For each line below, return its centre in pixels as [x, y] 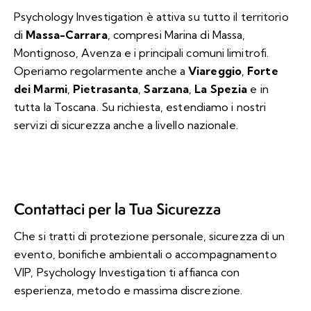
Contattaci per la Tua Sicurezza [117, 209]
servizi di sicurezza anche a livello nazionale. [126, 125]
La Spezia [221, 89]
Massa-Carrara [67, 34]
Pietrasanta [106, 89]
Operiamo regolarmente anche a [101, 70]
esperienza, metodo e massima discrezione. [128, 290]
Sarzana [167, 89]
